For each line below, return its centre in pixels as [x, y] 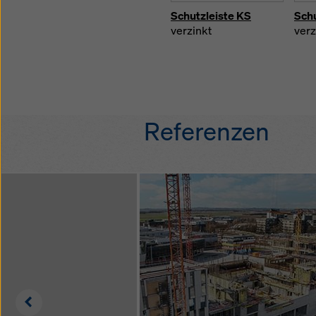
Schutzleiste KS [211, 16]
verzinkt [191, 30]
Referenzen [207, 131]
